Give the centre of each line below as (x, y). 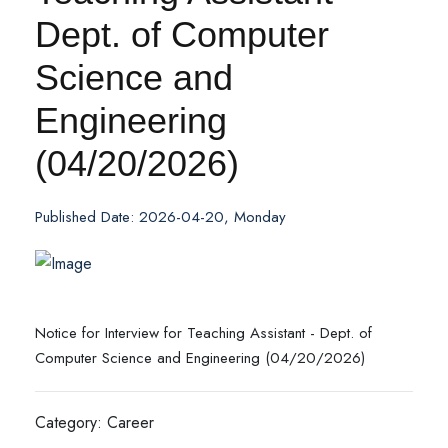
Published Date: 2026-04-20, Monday (160, 217)
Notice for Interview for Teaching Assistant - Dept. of (203, 333)
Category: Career (94, 422)
